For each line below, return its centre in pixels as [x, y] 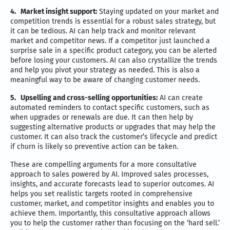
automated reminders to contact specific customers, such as [110, 107]
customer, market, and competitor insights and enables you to [112, 203]
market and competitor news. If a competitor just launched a [110, 41]
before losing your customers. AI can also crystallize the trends [114, 60]
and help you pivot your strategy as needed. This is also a [105, 70]
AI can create [180, 98]
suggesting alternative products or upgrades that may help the [113, 127]
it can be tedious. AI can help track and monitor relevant [103, 31]
